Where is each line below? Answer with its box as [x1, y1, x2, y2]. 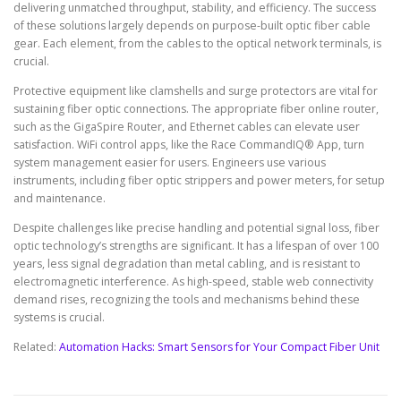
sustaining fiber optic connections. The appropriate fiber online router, [13, 101, 379, 117]
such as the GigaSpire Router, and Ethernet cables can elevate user [13, 119, 360, 135]
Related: [13, 339, 59, 355]
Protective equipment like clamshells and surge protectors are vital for [13, 83, 378, 99]
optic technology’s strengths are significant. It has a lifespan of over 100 [13, 238, 379, 254]
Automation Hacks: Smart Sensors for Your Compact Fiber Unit [59, 339, 380, 355]
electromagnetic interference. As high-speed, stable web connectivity [13, 274, 373, 290]
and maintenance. [13, 191, 106, 207]
